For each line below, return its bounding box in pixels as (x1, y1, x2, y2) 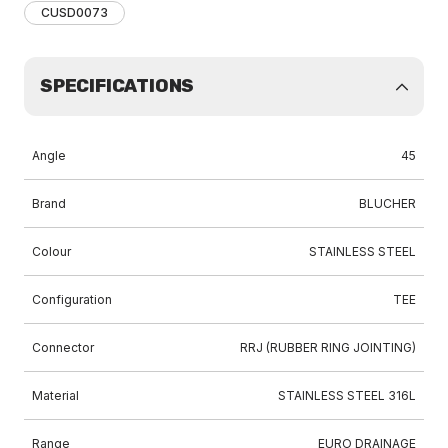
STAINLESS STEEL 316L (278, 388, 416, 403)
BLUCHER (359, 196, 416, 211)
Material (32, 388, 79, 403)
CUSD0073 (41, 5, 108, 20)
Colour (32, 244, 71, 259)
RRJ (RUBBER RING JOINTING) (240, 340, 416, 355)
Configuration (32, 292, 112, 307)
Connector (32, 340, 94, 355)
